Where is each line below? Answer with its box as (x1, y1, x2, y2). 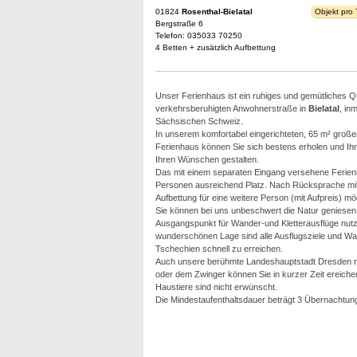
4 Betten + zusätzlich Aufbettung (155, 43, 276, 52)
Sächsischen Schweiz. (155, 116, 243, 126)
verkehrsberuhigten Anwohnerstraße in (155, 104, 308, 113)
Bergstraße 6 (155, 19, 203, 28)
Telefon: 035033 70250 (155, 31, 242, 40)
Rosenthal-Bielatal (181, 7, 253, 16)
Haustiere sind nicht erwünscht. (155, 282, 277, 292)
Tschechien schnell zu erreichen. (155, 244, 283, 253)
